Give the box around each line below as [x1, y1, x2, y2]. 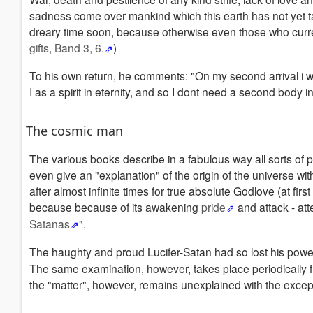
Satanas [29, 216, 70, 231]
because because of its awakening [29, 199, 201, 214]
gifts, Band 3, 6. [29, 40, 104, 55]
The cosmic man [26, 122, 123, 139]
